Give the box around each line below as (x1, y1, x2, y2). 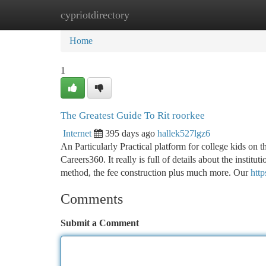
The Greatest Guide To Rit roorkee (61, 110, 205, 121)
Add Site (204, 9, 237, 20)
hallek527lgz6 (157, 128, 210, 138)
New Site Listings (119, 9, 186, 20)
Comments (61, 191, 123, 207)
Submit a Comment (61, 218, 139, 228)
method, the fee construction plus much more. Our (61, 167, 251, 178)
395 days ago (105, 128, 155, 138)
